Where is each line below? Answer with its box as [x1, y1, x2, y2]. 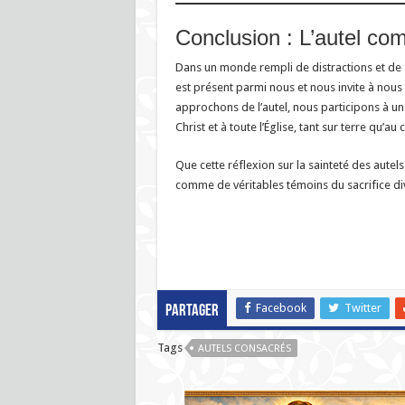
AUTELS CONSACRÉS [197, 342, 291, 354]
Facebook [255, 300, 306, 315]
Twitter [344, 300, 381, 315]
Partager [165, 302, 219, 320]
